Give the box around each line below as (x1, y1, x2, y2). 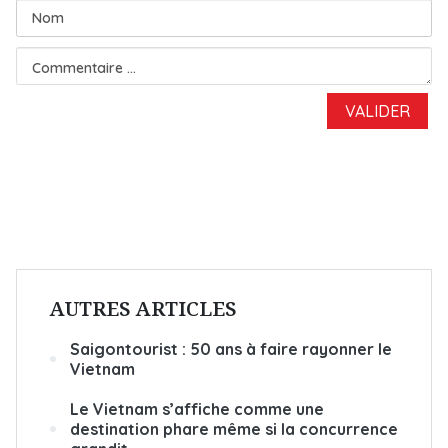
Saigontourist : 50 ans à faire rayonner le (70, 338, 392, 359)
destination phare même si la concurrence (70, 418, 398, 439)
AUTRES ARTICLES (50, 294, 237, 322)
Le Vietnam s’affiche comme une (70, 398, 324, 419)
